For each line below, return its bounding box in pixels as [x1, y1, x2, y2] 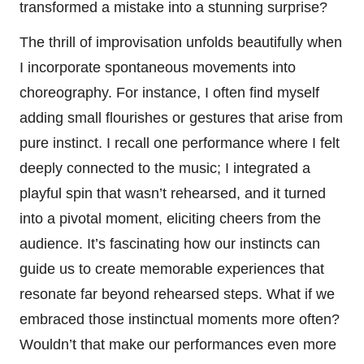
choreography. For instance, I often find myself [19, 84, 319, 101]
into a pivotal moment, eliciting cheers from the [19, 210, 321, 227]
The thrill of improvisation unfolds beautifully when [19, 33, 342, 50]
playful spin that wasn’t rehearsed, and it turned [19, 184, 326, 201]
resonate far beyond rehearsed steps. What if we [19, 285, 335, 302]
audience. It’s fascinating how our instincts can [19, 235, 320, 252]
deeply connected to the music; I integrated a [19, 159, 310, 176]
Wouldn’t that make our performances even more [19, 336, 336, 353]
